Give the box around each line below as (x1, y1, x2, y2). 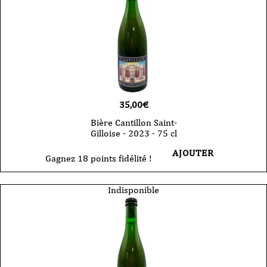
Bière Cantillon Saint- (90, 117, 177, 129)
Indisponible (108, 184, 159, 196)
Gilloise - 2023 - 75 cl (90, 128, 177, 139)
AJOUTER (172, 147, 214, 159)
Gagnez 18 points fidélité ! (45, 153, 152, 164)
